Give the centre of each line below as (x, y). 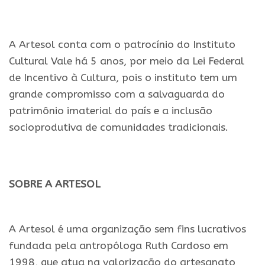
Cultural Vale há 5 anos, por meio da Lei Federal (127, 61)
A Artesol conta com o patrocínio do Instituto (122, 44)
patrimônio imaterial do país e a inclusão (111, 111)
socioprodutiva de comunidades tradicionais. (119, 127)
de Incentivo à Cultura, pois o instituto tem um (123, 77)
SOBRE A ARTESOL (54, 184)
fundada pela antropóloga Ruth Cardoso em (119, 245)
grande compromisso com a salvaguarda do (117, 94)
